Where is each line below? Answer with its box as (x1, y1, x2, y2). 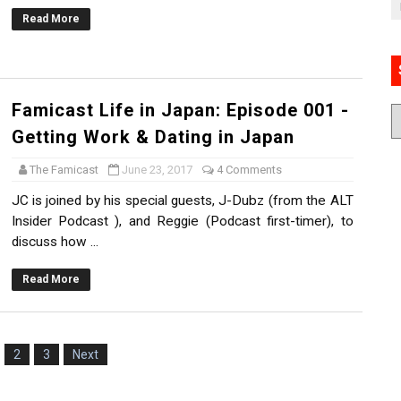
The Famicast (29, 163, 98, 177)
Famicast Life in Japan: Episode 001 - (11, 99, 349, 122)
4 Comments (216, 163, 282, 177)
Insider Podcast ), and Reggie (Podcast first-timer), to (11, 213, 354, 230)
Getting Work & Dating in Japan (11, 126, 294, 149)
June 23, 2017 (121, 163, 192, 177)
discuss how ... (11, 234, 98, 251)
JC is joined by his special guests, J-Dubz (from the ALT (11, 192, 354, 209)
